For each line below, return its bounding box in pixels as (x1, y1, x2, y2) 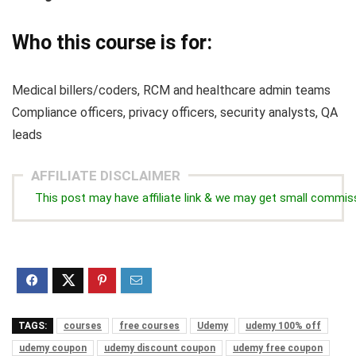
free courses (119, 320, 180, 331)
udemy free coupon (233, 342, 323, 354)
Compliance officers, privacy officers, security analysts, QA (12, 105, 338, 120)
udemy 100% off (246, 320, 321, 331)
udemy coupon (19, 342, 87, 354)
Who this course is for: (12, 31, 212, 54)
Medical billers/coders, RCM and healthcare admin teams (12, 83, 331, 98)
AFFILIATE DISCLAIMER (31, 168, 180, 184)
